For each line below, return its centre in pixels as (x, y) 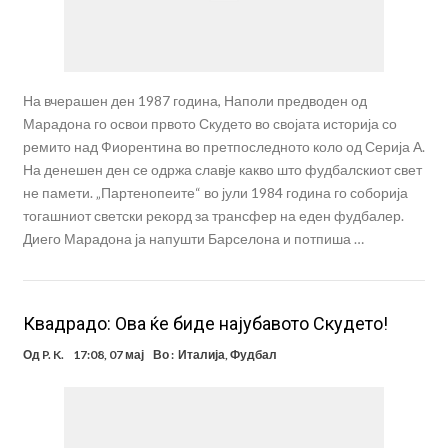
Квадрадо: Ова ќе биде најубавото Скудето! (205, 323)
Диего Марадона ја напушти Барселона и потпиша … (193, 238)
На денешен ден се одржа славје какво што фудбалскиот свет (222, 169)
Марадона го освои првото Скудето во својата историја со (209, 123)
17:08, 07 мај (108, 354)
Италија (201, 354)
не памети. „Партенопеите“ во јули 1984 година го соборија (215, 192)
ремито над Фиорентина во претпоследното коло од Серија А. (223, 146)
